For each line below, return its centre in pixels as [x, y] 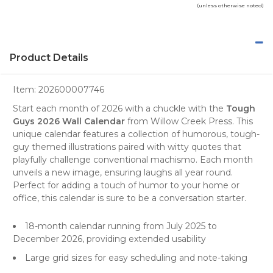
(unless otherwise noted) [230, 5]
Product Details [49, 57]
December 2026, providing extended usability [109, 239]
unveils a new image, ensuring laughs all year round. [123, 172]
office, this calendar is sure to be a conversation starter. [129, 198]
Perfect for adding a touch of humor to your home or [126, 185]
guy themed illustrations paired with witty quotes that [127, 147]
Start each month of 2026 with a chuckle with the [119, 108]
